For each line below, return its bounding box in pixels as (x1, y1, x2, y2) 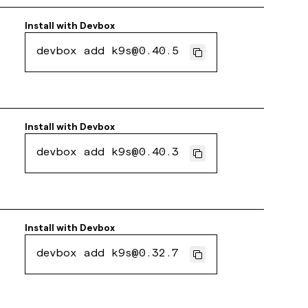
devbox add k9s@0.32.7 (36, 249, 179, 260)
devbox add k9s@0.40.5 (36, 47, 179, 58)
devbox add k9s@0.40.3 (36, 148, 179, 159)
